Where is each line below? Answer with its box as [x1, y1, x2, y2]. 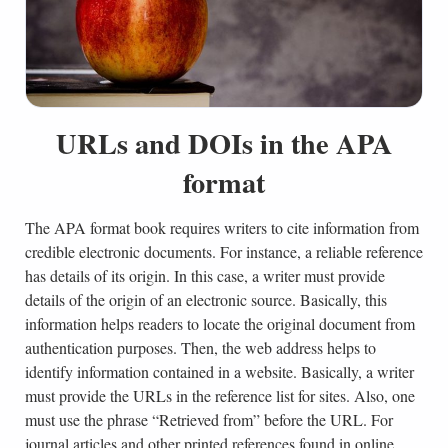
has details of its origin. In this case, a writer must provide [24, 264, 385, 286]
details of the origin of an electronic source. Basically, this [24, 288, 387, 310]
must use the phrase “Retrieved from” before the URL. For [24, 408, 393, 430]
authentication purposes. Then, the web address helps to [24, 336, 376, 358]
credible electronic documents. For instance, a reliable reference [24, 240, 423, 262]
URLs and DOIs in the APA [55, 121, 393, 164]
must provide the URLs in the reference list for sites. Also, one [24, 384, 415, 406]
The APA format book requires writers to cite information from [24, 216, 419, 238]
